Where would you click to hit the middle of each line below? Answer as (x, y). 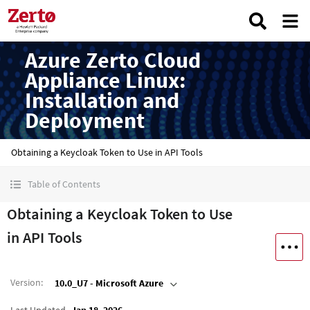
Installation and (102, 100)
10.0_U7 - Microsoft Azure (109, 283)
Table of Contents (64, 184)
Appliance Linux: (106, 80)
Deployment (85, 120)
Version (26, 282)
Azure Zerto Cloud (113, 60)
